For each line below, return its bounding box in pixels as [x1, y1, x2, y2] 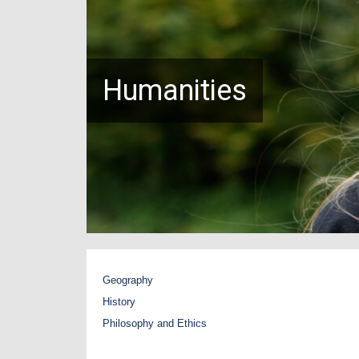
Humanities [103, 74, 247, 108]
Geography [103, 274, 153, 287]
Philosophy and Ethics [103, 317, 207, 330]
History [103, 296, 135, 309]
